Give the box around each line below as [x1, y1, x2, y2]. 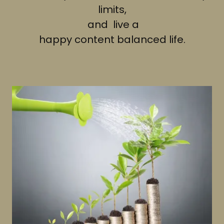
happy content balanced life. [36, 32, 188, 47]
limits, [97, 2, 126, 17]
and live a [85, 17, 139, 32]
